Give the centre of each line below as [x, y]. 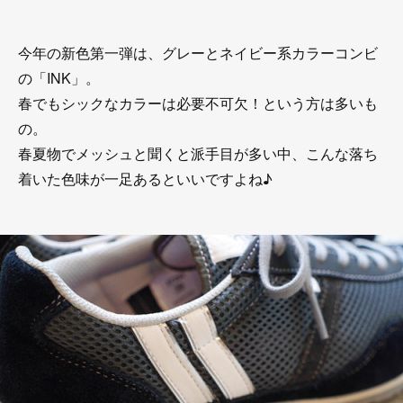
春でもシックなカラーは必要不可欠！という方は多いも [198, 103]
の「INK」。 [59, 78]
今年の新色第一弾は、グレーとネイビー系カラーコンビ [198, 53]
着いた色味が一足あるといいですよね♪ [145, 179]
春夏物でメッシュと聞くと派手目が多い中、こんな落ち [198, 153]
